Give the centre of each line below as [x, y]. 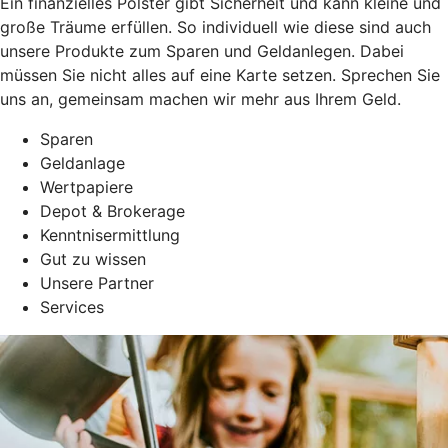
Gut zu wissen [93, 258]
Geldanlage [82, 162]
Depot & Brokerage [112, 210]
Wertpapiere [86, 186]
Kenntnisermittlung [110, 234]
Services [72, 306]
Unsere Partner [97, 282]
